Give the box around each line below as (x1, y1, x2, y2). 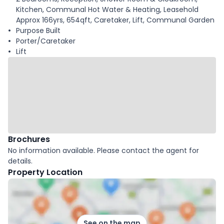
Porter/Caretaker (16, 35, 75, 46)
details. (8, 155, 32, 166)
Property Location (8, 166, 82, 178)
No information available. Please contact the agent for (8, 145, 199, 155)
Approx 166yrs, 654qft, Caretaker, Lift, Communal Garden (16, 14, 214, 25)
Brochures (8, 133, 50, 145)
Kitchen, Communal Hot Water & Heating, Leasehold (16, 4, 198, 14)
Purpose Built (16, 25, 60, 35)
